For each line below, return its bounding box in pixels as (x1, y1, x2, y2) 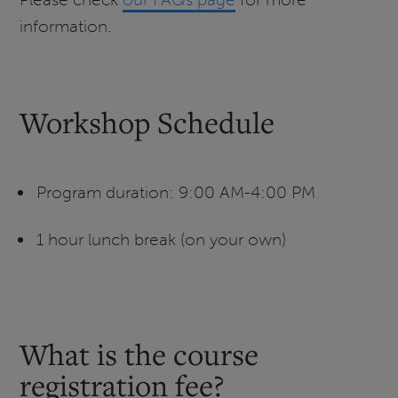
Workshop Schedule (20, 102, 275, 141)
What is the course (20, 334, 259, 373)
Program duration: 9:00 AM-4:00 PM (36, 181, 315, 203)
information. (20, 15, 113, 36)
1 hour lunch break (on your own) (36, 228, 286, 250)
